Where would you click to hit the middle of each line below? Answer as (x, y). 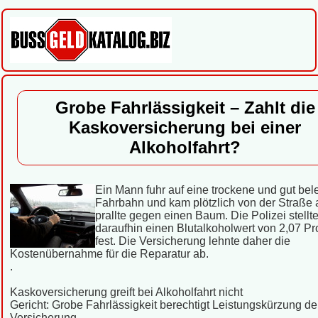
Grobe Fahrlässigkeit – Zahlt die (185, 108)
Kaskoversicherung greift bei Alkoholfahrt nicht (126, 292)
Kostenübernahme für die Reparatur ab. (109, 254)
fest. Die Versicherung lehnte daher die (193, 241)
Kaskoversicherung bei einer (185, 127)
